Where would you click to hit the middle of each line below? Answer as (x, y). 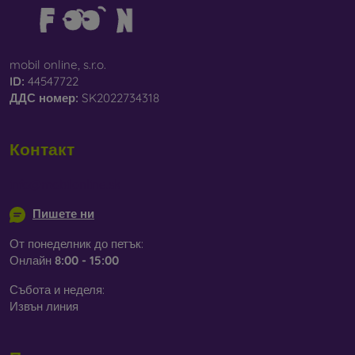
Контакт (42, 149)
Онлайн (32, 261)
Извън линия (44, 307)
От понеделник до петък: (76, 244)
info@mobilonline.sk (65, 185)
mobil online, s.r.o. (58, 65)
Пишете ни (63, 214)
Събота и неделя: (57, 290)
